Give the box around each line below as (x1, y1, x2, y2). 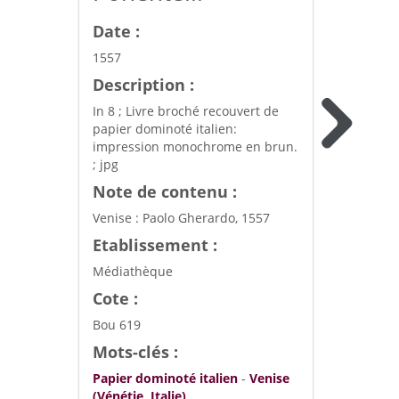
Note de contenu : (92, 181, 237, 202)
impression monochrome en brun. (92, 138, 297, 155)
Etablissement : (92, 234, 217, 256)
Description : (92, 74, 194, 95)
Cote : (92, 288, 138, 309)
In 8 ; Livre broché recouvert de (92, 102, 279, 119)
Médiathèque (92, 263, 173, 280)
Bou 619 (92, 316, 141, 333)
